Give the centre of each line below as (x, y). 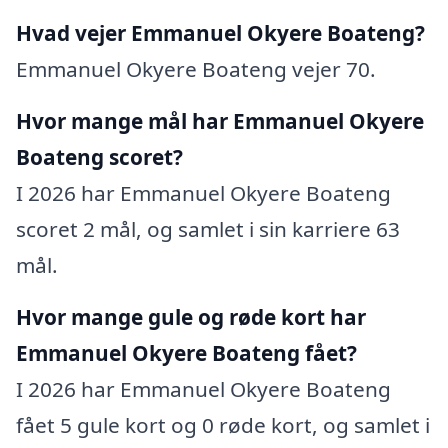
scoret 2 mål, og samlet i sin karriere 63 (208, 228)
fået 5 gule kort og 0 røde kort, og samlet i (223, 424)
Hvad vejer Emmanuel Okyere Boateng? (220, 32)
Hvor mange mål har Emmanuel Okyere (220, 120)
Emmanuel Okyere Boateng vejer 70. (196, 68)
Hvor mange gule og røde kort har (191, 316)
